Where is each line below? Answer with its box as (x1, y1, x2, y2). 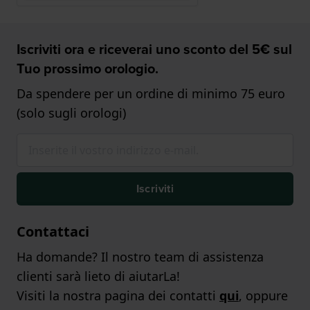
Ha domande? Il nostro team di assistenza (17, 248, 264, 266)
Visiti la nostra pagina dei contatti (17, 287, 219, 304)
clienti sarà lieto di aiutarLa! (17, 268, 180, 285)
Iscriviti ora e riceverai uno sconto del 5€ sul (17, 39, 292, 60)
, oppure (239, 287, 288, 304)
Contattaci (17, 222, 89, 241)
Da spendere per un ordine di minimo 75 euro (17, 85, 285, 102)
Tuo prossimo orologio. (17, 58, 158, 80)
